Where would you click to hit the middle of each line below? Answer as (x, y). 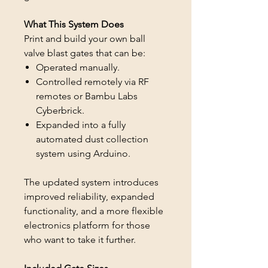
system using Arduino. (83, 154)
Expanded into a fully (81, 125)
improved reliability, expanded (89, 197)
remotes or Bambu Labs (87, 96)
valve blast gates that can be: (85, 53)
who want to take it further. (80, 240)
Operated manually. (78, 68)
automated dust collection (92, 139)
